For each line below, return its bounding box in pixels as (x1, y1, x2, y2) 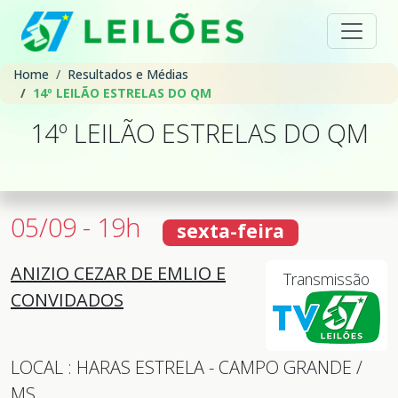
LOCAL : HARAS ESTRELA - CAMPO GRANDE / (11, 354, 362, 379)
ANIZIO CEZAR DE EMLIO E (11, 260, 226, 285)
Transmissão (283, 267, 370, 290)
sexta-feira (177, 217, 284, 243)
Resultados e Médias (68, 65, 188, 83)
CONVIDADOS (11, 287, 123, 312)
